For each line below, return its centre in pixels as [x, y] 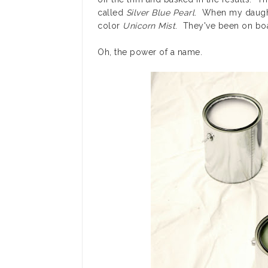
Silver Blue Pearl [160, 13]
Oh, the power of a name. [150, 52]
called [112, 13]
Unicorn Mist [149, 26]
